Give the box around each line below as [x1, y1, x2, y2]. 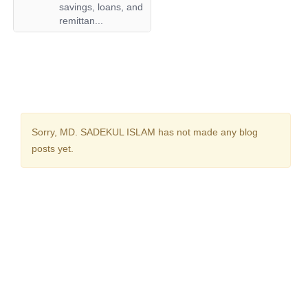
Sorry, [32, 126, 60, 137]
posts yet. [32, 142, 74, 154]
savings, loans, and [58, 1, 143, 13]
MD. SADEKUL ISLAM [60, 126, 155, 137]
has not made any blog [155, 126, 258, 137]
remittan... [58, 15, 103, 27]
